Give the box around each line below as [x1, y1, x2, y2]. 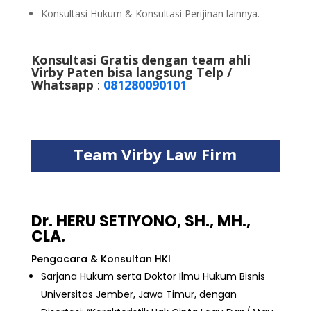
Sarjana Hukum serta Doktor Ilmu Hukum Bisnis [40, 269, 265, 283]
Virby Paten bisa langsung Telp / [31, 63, 232, 81]
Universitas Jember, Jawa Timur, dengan [40, 287, 237, 301]
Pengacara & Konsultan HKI [31, 251, 171, 266]
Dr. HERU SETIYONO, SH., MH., [31, 210, 251, 232]
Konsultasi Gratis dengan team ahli [31, 51, 251, 68]
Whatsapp [31, 76, 94, 93]
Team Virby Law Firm [74, 143, 237, 165]
